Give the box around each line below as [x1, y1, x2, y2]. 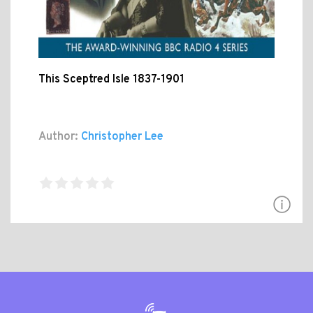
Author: [38, 130, 78, 145]
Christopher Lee [78, 130, 163, 145]
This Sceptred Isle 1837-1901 [38, 73, 184, 87]
